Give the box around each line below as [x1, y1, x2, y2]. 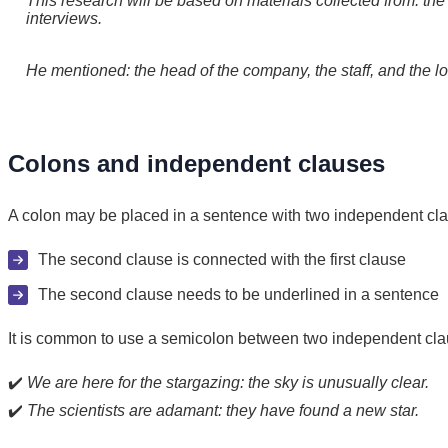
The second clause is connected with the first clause [38, 250, 406, 268]
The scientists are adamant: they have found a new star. [27, 401, 419, 419]
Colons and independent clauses [8, 149, 385, 177]
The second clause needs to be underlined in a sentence [38, 285, 439, 303]
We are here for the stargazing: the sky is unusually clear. [27, 373, 429, 391]
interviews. [26, 9, 102, 27]
